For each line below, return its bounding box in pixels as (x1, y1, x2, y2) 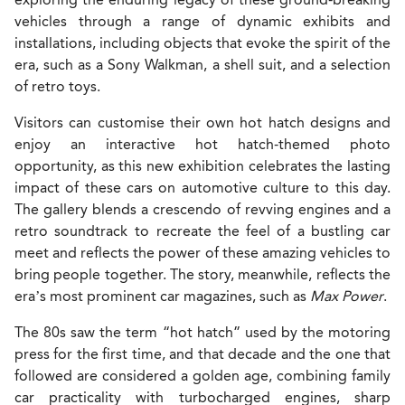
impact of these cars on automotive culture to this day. (14, 179, 391, 197)
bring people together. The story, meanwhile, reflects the (14, 266, 391, 284)
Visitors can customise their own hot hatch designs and (14, 114, 391, 132)
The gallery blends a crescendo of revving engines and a (14, 201, 391, 219)
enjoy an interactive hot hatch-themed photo (14, 136, 391, 154)
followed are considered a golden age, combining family (14, 367, 391, 385)
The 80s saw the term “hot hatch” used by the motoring (14, 324, 391, 342)
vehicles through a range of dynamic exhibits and (14, 13, 391, 31)
